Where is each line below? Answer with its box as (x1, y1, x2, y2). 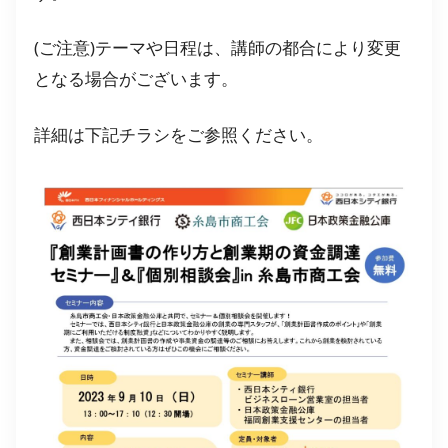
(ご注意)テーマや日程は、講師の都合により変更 (34, 36, 401, 60)
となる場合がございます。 (34, 67, 238, 91)
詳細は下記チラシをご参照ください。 (34, 123, 323, 147)
